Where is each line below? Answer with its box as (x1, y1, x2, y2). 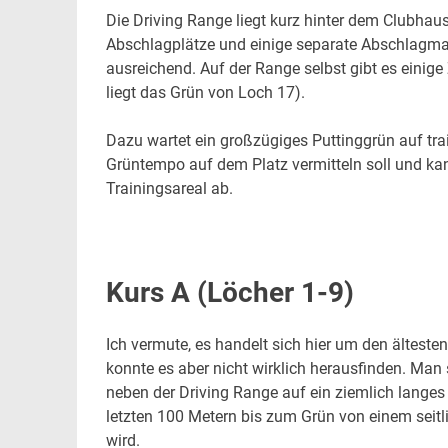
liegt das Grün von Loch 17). (105, 83, 305, 103)
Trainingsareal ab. (105, 179, 233, 199)
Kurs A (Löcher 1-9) (105, 276, 354, 310)
